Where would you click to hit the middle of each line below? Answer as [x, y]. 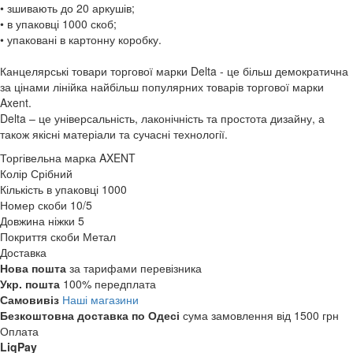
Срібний [52, 174]
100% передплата [110, 284]
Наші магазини [100, 300]
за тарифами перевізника [136, 268]
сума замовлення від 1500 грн [261, 316]
